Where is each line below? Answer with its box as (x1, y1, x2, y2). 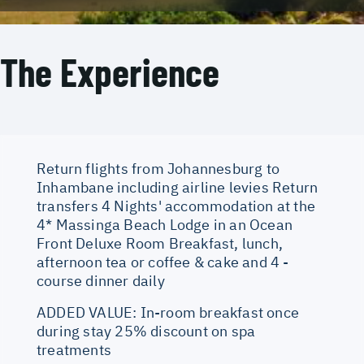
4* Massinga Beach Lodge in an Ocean (37, 215, 293, 234)
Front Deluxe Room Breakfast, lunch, (37, 234, 283, 253)
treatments (37, 340, 111, 359)
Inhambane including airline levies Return (37, 178, 318, 197)
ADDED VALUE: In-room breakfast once (37, 303, 300, 322)
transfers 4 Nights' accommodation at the (37, 197, 316, 215)
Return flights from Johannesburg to (37, 159, 279, 178)
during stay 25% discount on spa (37, 322, 256, 340)
